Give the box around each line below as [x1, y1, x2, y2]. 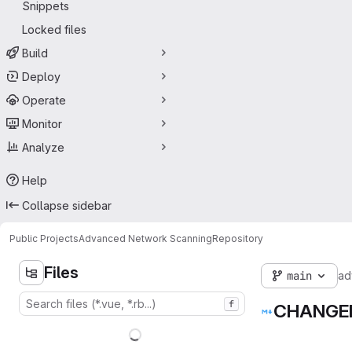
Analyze [22, 140, 64, 154]
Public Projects [9, 232, 79, 244]
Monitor [22, 116, 62, 130]
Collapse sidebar [22, 198, 112, 212]
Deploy [22, 69, 60, 83]
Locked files [22, 22, 86, 36]
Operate [22, 93, 66, 107]
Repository [212, 232, 263, 244]
